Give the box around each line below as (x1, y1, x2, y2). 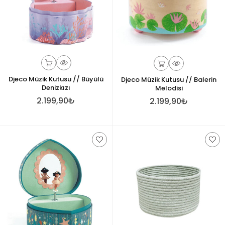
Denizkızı (42, 82, 70, 92)
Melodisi (155, 83, 183, 93)
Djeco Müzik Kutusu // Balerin (121, 75, 216, 84)
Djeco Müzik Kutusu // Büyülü (9, 74, 103, 84)
